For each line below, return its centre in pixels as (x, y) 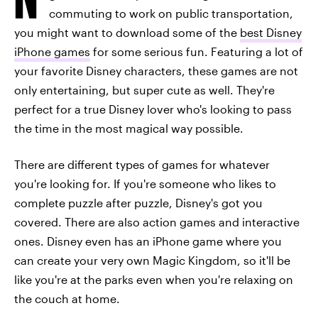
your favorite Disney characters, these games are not (156, 71)
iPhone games (52, 51)
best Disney (271, 32)
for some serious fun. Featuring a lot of (197, 51)
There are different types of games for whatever (142, 164)
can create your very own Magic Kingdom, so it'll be (152, 260)
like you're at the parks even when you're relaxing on (154, 279)
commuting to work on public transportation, (171, 13)
